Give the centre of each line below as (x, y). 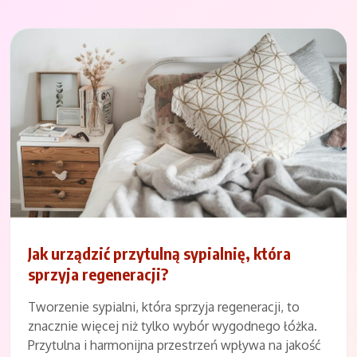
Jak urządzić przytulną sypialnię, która (159, 253)
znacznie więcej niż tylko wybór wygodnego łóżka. (173, 326)
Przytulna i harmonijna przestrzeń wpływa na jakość (175, 345)
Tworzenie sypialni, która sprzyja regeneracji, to (164, 307)
